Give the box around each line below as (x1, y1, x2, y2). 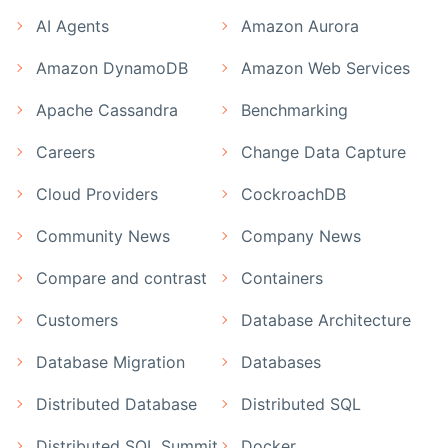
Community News (36, 225, 170, 246)
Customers (36, 309, 118, 330)
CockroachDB (241, 183, 346, 204)
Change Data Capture (241, 141, 406, 162)
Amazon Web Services (241, 57, 410, 78)
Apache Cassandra (36, 99, 178, 120)
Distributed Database (36, 393, 197, 414)
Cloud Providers (36, 183, 158, 204)
